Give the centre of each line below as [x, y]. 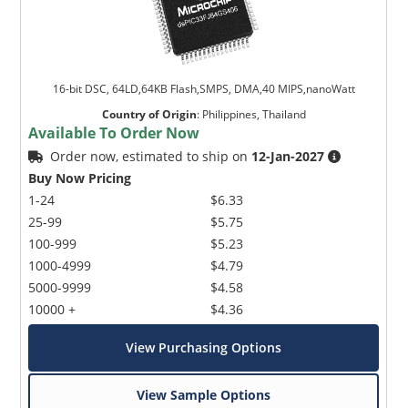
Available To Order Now [114, 133]
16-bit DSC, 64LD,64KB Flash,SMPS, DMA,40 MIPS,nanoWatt [204, 88]
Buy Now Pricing [80, 178]
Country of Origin [149, 114]
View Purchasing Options [204, 347]
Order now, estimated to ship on [151, 156]
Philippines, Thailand [254, 114]
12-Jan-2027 [288, 156]
